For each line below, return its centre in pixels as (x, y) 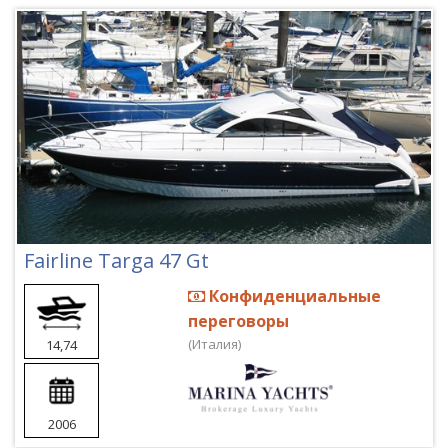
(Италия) (215, 344)
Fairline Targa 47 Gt (116, 260)
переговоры (239, 321)
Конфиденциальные (293, 296)
